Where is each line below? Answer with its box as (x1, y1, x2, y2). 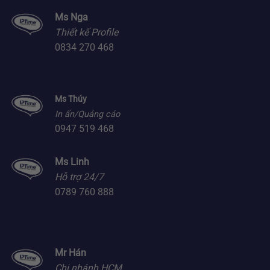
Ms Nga (55, 11, 88, 24)
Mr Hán (55, 246, 86, 259)
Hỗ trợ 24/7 (55, 171, 104, 183)
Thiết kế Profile (55, 27, 118, 39)
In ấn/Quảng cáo (55, 109, 120, 120)
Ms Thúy (55, 94, 87, 105)
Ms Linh (55, 156, 89, 168)
